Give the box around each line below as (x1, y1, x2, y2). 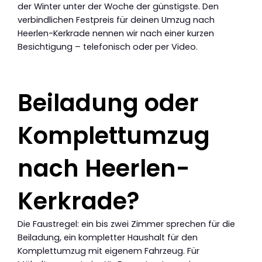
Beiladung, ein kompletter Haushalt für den (18, 232, 198, 244)
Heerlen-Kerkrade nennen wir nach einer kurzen (18, 27, 214, 39)
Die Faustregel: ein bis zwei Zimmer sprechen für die (18, 218, 235, 230)
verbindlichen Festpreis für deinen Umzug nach (18, 13, 215, 26)
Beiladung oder (18, 87, 199, 120)
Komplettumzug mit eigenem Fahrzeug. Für (18, 245, 199, 257)
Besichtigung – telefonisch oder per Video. (18, 40, 198, 53)
